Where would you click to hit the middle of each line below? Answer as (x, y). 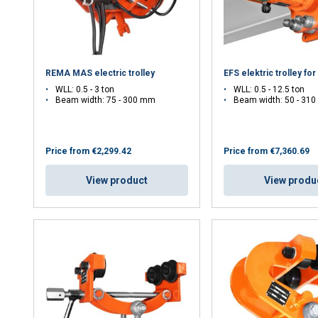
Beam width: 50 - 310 (275, 100)
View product (117, 180)
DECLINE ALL (231, 29)
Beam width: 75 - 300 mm (106, 100)
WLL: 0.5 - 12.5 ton (269, 89)
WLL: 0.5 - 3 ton (85, 89)
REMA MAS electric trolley (100, 73)
